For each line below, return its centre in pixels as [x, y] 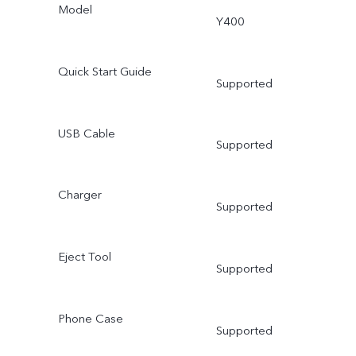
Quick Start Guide [104, 71]
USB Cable [86, 133]
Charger [79, 195]
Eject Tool [84, 257]
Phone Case [90, 319]
